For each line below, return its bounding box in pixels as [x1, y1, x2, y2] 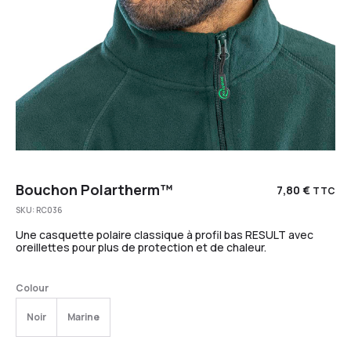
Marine [67, 309, 100, 324]
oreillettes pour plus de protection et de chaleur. [16, 239, 266, 255]
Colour [16, 280, 49, 295]
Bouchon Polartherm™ [16, 179, 173, 199]
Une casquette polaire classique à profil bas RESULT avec [16, 226, 313, 242]
